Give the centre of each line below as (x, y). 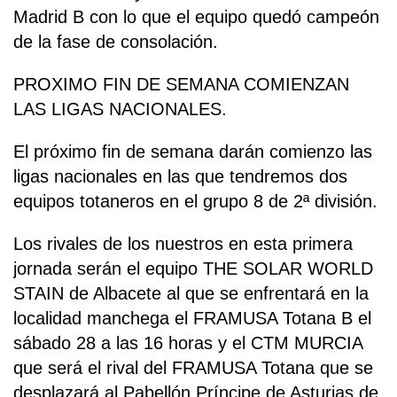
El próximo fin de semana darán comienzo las (193, 152)
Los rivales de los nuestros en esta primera (183, 244)
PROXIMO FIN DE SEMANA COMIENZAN (181, 85)
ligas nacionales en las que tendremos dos (180, 177)
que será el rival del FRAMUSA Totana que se (193, 368)
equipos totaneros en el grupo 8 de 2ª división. (195, 202)
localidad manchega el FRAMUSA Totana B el (192, 319)
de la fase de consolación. (116, 42)
